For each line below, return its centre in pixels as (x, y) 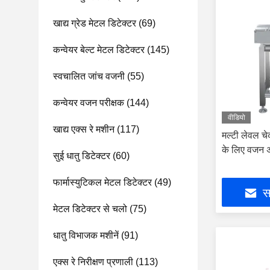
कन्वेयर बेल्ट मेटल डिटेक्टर (99, 50)
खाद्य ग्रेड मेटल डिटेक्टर (95, 23)
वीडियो (236, 118)
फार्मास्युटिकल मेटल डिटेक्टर (102, 182)
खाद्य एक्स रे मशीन (84, 129)
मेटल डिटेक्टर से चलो (90, 209)
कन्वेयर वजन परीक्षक (89, 103)
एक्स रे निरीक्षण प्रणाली (93, 262)
